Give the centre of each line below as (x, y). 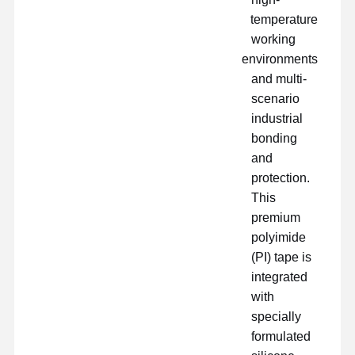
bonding (275, 138)
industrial (277, 118)
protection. (281, 177)
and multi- (279, 78)
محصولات (212, 308)
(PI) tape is (282, 257)
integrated (280, 277)
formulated (281, 336)
